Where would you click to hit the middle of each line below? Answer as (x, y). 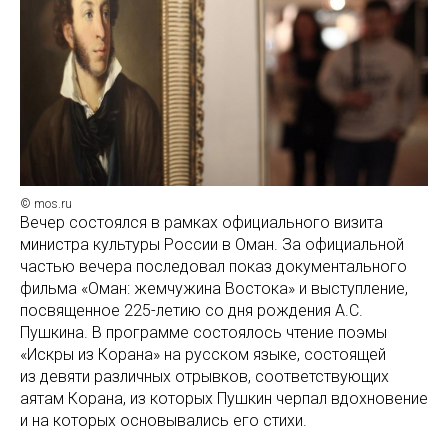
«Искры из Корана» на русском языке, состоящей (203, 354)
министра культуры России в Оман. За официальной (212, 244)
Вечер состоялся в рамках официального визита (201, 222)
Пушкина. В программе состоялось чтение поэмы (203, 332)
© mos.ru (46, 204)
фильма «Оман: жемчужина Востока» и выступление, (214, 288)
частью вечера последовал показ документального (213, 266)
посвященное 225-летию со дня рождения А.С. (191, 310)
